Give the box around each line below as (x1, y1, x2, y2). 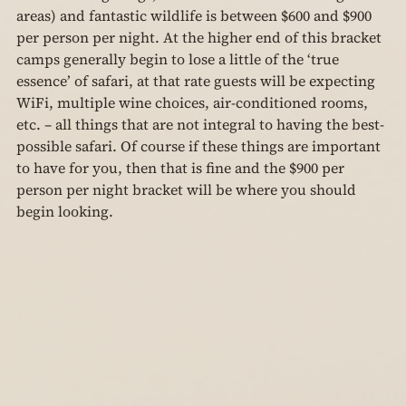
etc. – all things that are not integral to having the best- (16, 114, 384, 135)
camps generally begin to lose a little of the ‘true (16, 49, 343, 70)
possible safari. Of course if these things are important (16, 136, 384, 157)
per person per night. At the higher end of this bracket (16, 27, 385, 48)
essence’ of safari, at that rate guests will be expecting (16, 71, 379, 92)
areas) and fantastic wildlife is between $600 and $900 (16, 5, 375, 26)
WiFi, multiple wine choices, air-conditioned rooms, (16, 92, 372, 113)
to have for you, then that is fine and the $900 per (16, 158, 348, 179)
